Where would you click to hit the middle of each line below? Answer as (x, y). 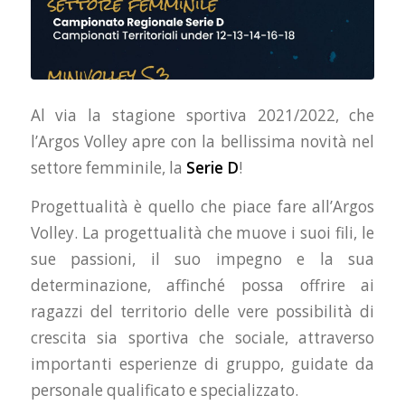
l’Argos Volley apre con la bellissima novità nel (202, 141)
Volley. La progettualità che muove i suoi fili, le (202, 233)
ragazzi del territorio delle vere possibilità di (202, 312)
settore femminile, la (108, 167)
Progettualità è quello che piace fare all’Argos (202, 207)
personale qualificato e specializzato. (164, 391)
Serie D (212, 167)
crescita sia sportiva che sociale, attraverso (202, 338)
